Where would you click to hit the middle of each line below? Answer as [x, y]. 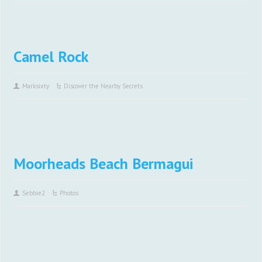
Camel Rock [51, 56]
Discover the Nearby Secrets [104, 86]
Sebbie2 [34, 193]
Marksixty [36, 86]
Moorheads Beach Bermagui [104, 163]
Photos [69, 193]
